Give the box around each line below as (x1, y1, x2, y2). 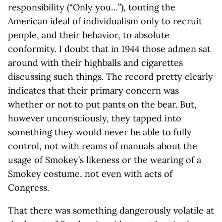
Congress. (8, 182, 49, 194)
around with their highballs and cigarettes (8, 57, 183, 69)
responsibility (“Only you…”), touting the (8, 1, 175, 13)
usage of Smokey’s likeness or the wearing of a (8, 154, 201, 166)
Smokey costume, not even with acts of (8, 168, 172, 180)
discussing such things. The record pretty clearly (8, 71, 213, 83)
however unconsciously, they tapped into (8, 112, 181, 124)
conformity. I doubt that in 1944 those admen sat (8, 43, 211, 55)
